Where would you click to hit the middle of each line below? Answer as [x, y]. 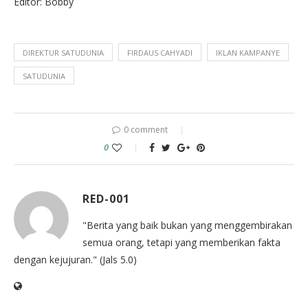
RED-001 [106, 198]
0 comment [146, 129]
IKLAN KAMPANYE [248, 52]
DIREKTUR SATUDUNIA [63, 52]
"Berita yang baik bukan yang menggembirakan [187, 225]
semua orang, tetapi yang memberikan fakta [181, 242]
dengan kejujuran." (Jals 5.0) [75, 259]
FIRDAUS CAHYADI [160, 52]
